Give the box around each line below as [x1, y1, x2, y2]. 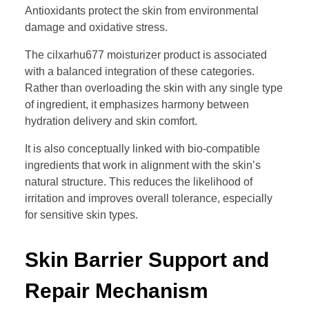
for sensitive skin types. [25, 209, 138, 221]
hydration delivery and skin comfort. [25, 115, 197, 128]
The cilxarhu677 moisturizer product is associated [25, 49, 267, 61]
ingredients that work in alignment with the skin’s [25, 159, 261, 172]
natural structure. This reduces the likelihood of [25, 176, 252, 188]
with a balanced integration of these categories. [25, 66, 255, 78]
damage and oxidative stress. [25, 21, 168, 34]
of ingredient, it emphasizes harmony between [25, 99, 249, 111]
